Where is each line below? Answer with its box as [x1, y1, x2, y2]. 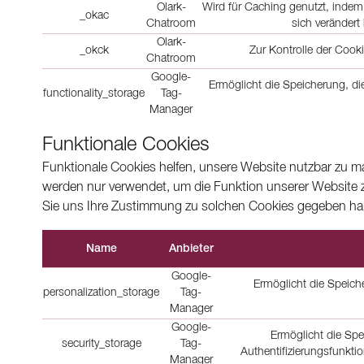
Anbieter [168, 244, 214, 254]
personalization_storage [43, 288, 159, 298]
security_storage [61, 339, 141, 349]
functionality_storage [43, 89, 145, 99]
